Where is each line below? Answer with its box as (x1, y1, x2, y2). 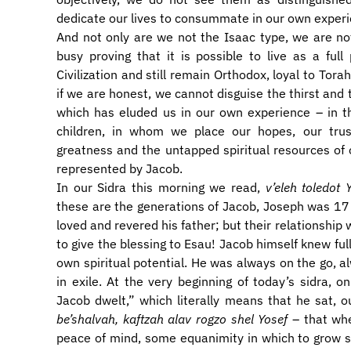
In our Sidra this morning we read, (56, 179, 266, 195)
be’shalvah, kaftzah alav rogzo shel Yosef (56, 311, 288, 327)
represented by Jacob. (56, 161, 183, 176)
